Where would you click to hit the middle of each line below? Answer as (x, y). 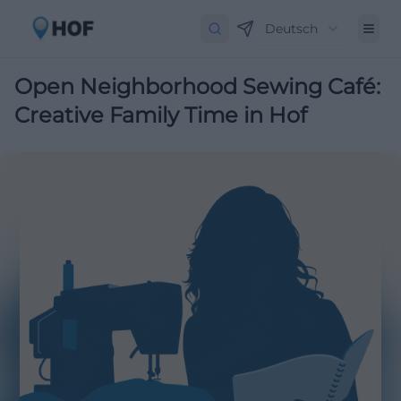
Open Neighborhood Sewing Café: (197, 86)
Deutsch (291, 29)
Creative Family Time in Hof (161, 115)
